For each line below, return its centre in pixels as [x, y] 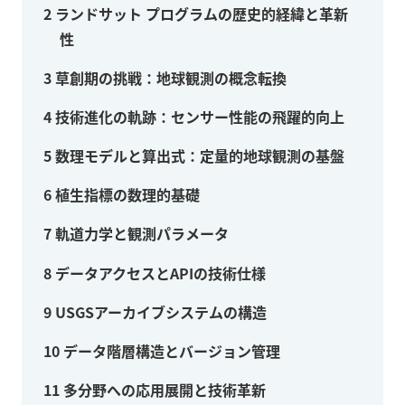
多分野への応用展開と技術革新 [163, 390]
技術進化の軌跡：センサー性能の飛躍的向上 [198, 116]
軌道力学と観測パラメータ [140, 234]
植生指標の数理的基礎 [126, 195]
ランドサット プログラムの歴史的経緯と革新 [200, 13]
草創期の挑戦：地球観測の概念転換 [169, 77]
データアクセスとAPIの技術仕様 [159, 273]
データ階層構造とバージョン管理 [170, 351]
